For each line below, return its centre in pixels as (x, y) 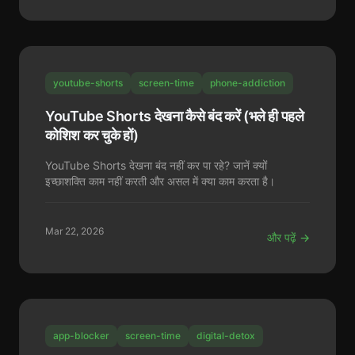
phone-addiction (248, 83)
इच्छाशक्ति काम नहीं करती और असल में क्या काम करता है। (160, 181)
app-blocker (81, 336)
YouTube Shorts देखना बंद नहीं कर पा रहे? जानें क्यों (156, 165)
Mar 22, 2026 (74, 231)
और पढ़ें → (288, 237)
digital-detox (226, 336)
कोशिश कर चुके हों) (92, 135)
